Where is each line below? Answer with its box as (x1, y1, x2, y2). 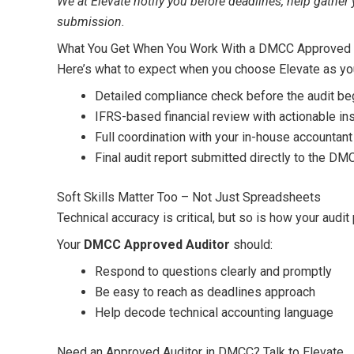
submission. (57, 13, 125, 29)
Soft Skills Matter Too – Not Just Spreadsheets (57, 189, 321, 205)
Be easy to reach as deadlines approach (95, 284, 315, 299)
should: (230, 236, 273, 252)
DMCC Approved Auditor (84, 236, 230, 252)
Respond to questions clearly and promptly (95, 263, 332, 279)
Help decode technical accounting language (95, 304, 333, 320)
